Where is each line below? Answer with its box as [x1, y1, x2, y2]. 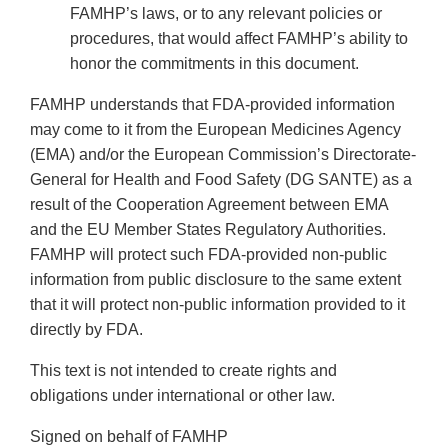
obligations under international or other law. [30, 387, 335, 405]
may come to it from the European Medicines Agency [30, 121, 401, 139]
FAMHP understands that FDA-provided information [30, 96, 395, 114]
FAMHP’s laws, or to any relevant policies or [70, 5, 382, 23]
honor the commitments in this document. [70, 55, 359, 73]
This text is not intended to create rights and [30, 362, 337, 380]
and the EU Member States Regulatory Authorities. [30, 221, 386, 239]
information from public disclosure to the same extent [30, 271, 401, 289]
